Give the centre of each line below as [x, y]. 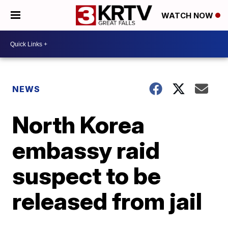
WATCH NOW [188, 16]
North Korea [79, 125]
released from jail [107, 201]
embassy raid [86, 150]
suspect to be [87, 176]
